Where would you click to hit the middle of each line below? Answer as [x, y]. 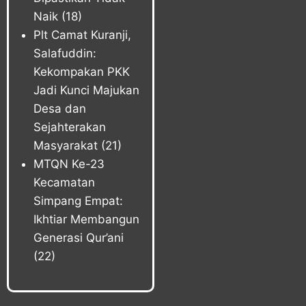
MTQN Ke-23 [69, 164]
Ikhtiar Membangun [86, 220]
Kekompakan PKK [81, 72]
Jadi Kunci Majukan [86, 91]
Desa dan [59, 109]
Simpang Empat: [78, 201]
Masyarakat [65, 146]
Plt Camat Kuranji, [82, 35]
